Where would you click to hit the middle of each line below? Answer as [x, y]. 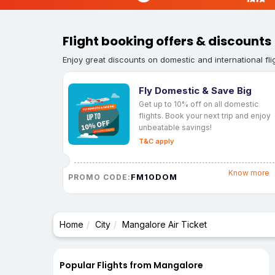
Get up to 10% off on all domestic [199, 104]
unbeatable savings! [175, 127]
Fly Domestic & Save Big [195, 90]
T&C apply [156, 141]
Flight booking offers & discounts [167, 41]
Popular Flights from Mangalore [131, 265]
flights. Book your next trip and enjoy [205, 115]
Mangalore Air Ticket [165, 225]
